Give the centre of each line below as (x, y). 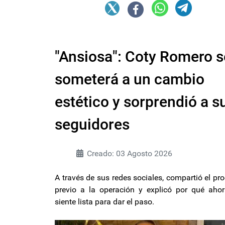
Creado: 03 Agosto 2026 (130, 153)
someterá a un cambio (130, 79)
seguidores (92, 124)
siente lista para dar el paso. (104, 201)
